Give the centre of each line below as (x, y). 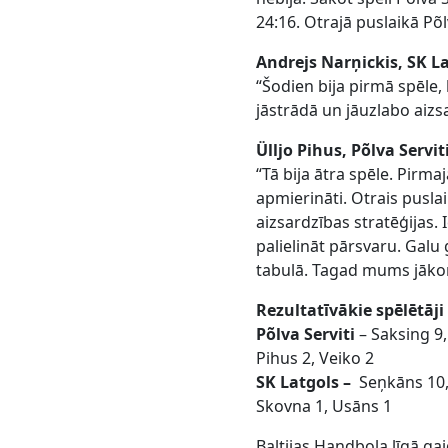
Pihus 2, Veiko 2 (315, 358)
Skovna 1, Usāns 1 (324, 406)
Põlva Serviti (308, 334)
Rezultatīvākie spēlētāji (350, 310)
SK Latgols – (304, 382)
